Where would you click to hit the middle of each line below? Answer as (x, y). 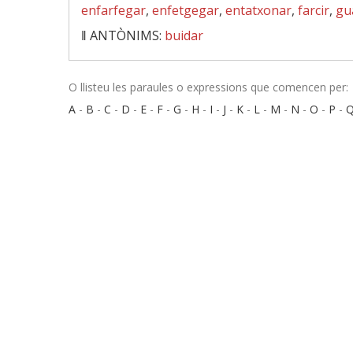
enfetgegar (186, 10)
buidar (184, 35)
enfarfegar (113, 10)
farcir (314, 10)
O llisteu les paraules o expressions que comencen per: (208, 87)
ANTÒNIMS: (127, 35)
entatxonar (258, 10)
